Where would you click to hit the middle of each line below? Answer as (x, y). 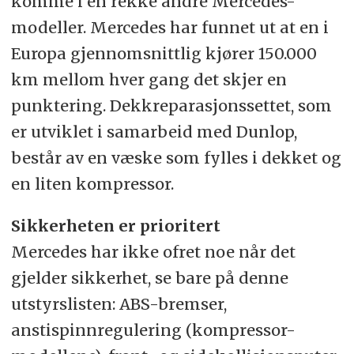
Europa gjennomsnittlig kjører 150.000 (164, 53)
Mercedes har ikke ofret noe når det (153, 251)
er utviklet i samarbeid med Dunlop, (154, 131)
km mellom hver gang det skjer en (149, 79)
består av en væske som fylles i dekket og (176, 157)
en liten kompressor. (92, 183)
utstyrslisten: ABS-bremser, (119, 303)
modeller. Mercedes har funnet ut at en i (169, 27)
